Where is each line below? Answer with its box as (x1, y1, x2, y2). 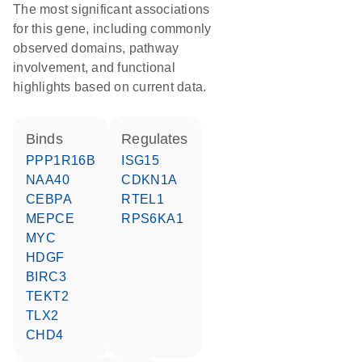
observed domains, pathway (13, 41, 179, 55)
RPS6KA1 (131, 212, 184, 225)
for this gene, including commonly (13, 22, 212, 36)
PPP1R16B (35, 154, 96, 167)
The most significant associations (13, 2, 210, 16)
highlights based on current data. (13, 80, 207, 94)
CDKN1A (131, 173, 178, 187)
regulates (132, 131, 188, 147)
